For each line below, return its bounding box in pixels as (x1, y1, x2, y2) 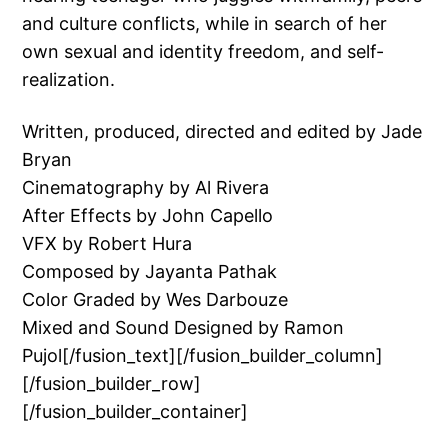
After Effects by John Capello (22, 205, 274, 227)
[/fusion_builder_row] (22, 373, 202, 395)
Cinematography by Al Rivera (22, 177, 270, 199)
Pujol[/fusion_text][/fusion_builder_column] (22, 345, 384, 367)
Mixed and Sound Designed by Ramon (22, 317, 345, 339)
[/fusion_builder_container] (22, 401, 249, 423)
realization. (22, 69, 116, 91)
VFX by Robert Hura (22, 233, 193, 255)
